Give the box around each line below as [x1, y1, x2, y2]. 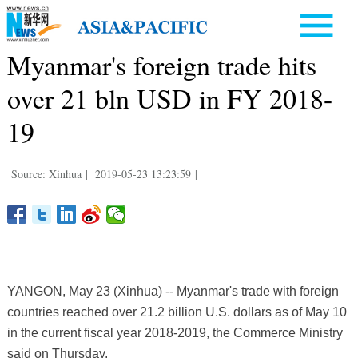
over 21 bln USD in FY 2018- [6, 79, 332, 117]
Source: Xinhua [10, 165, 82, 181]
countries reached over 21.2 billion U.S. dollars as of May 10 [6, 304, 347, 319]
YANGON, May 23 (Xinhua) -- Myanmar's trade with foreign [6, 284, 339, 298]
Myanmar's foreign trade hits [6, 46, 316, 83]
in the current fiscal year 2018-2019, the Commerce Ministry [6, 325, 343, 340]
